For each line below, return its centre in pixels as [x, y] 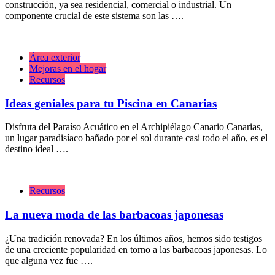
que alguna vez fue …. [49, 260]
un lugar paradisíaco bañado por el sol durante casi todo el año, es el [136, 138]
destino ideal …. [37, 149]
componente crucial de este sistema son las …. [94, 16]
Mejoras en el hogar [68, 68]
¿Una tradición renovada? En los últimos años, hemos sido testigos [134, 238]
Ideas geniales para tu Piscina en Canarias [111, 103]
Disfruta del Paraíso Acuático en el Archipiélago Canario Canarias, [134, 127]
